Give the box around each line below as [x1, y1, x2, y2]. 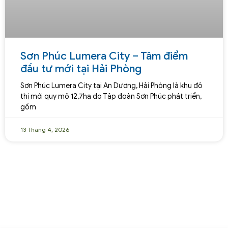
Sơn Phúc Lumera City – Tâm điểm [20, 49, 188, 63]
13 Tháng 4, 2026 [20, 126, 69, 134]
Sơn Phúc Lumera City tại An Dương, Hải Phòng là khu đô [20, 81, 203, 91]
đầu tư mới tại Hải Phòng [20, 62, 141, 76]
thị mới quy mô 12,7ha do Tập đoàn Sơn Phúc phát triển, [20, 92, 202, 101]
